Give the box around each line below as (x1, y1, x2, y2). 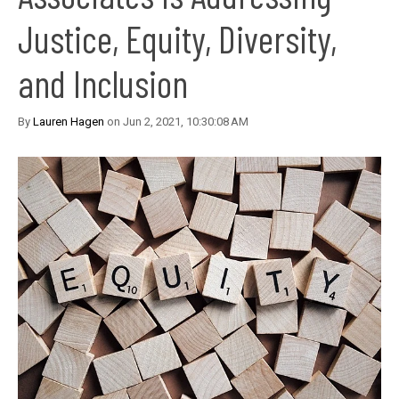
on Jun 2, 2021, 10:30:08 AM (104, 115, 248, 129)
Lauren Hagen (33, 115, 104, 129)
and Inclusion (18, 61, 188, 106)
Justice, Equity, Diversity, (18, 16, 337, 61)
